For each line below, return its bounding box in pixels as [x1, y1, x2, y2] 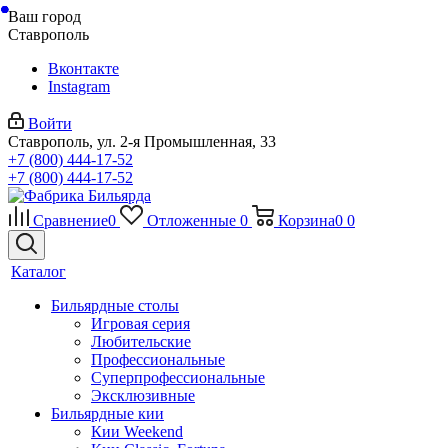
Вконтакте [48, 60, 119, 77]
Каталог [11, 263, 66, 280]
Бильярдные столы [51, 297, 179, 314]
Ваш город [8, 8, 81, 25]
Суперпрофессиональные [91, 369, 265, 386]
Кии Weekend [91, 423, 183, 440]
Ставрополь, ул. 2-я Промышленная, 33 [8, 133, 276, 150]
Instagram [48, 78, 110, 95]
